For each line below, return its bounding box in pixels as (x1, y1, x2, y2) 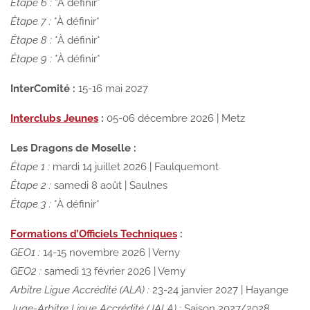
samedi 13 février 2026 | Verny (42, 264, 185, 277)
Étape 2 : (10, 179, 51, 192)
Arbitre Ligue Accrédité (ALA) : (10, 283, 149, 296)
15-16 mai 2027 (75, 82, 148, 95)
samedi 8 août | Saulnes (51, 179, 167, 192)
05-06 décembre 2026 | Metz (104, 111, 245, 125)
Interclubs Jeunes (10, 111, 98, 125)
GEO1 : (10, 246, 40, 259)
